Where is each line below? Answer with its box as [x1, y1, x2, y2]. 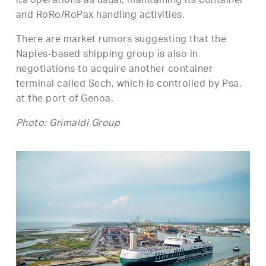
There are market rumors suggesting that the [15, 30, 227, 50]
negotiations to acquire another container [15, 60, 213, 80]
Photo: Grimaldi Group [15, 114, 121, 134]
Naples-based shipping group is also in [15, 45, 198, 65]
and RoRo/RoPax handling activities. [15, 6, 185, 26]
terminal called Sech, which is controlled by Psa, [15, 75, 242, 94]
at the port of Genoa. [15, 90, 114, 109]
